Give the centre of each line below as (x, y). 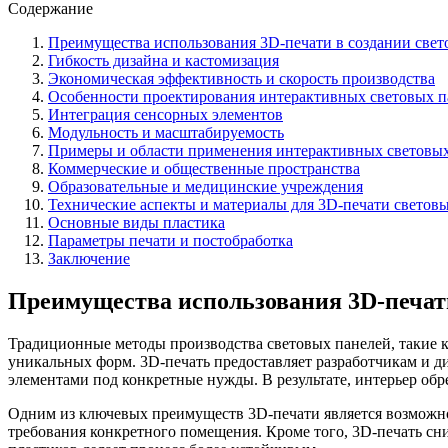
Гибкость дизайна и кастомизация (163, 60)
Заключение (89, 258)
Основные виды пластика (136, 222)
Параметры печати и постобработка (170, 240)
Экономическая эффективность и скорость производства (241, 78)
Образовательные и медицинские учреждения (205, 186)
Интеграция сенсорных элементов (165, 114)
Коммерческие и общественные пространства (204, 168)
